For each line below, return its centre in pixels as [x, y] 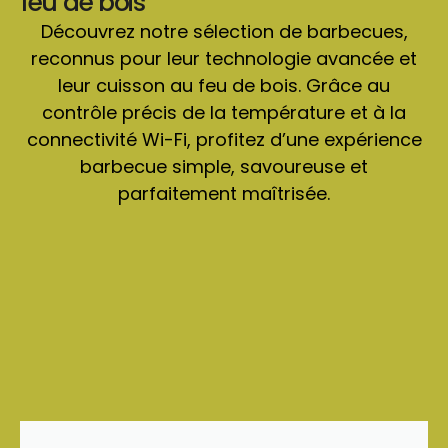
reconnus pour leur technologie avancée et [224, 58]
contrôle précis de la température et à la [224, 112]
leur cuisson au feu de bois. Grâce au [224, 85]
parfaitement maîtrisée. [224, 193]
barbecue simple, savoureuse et [224, 166]
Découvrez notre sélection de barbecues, [224, 31]
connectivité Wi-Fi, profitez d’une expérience [224, 139]
